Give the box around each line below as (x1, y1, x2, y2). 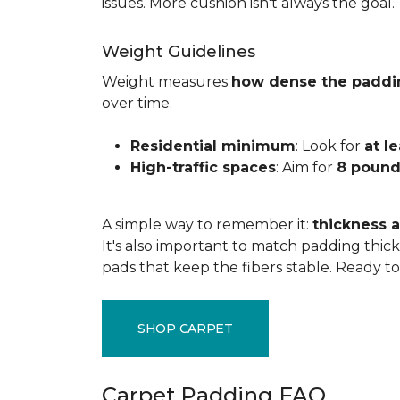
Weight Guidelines (102, 42, 255, 62)
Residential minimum (130, 137, 296, 154)
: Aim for (276, 159, 337, 176)
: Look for (296, 137, 364, 154)
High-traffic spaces (130, 159, 276, 176)
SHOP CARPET (137, 320, 233, 337)
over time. (102, 95, 172, 112)
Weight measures (102, 73, 231, 90)
